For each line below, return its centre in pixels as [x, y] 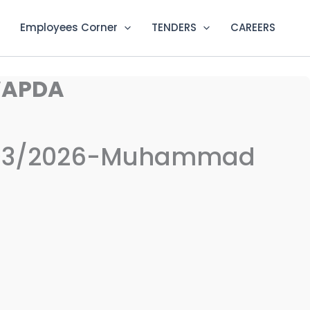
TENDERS [174, 28]
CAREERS [253, 28]
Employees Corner [69, 28]
